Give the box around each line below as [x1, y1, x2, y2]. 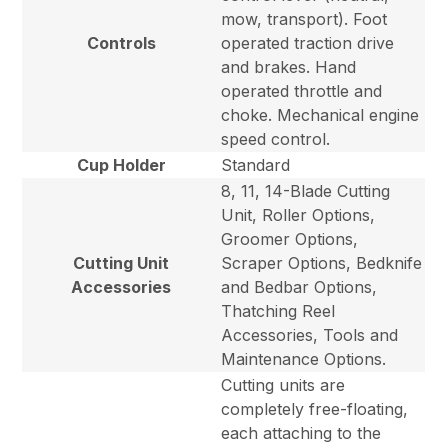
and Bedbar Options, [221, 277, 378, 298]
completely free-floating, [221, 399, 409, 420]
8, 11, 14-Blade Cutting [221, 181, 391, 202]
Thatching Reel [221, 301, 336, 322]
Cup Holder [76, 155, 166, 176]
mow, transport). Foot [221, 9, 388, 30]
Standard [221, 155, 291, 176]
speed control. [221, 129, 331, 150]
